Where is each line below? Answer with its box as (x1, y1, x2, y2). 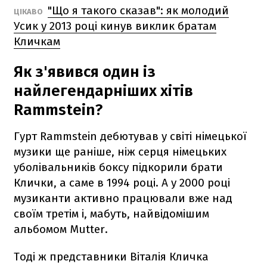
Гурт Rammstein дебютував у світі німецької (14, 129, 247, 143)
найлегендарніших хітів (14, 81, 193, 100)
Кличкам (14, 34, 60, 48)
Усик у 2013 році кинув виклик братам (14, 18, 216, 33)
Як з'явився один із (14, 62, 156, 81)
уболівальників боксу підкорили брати (14, 160, 223, 174)
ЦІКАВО (14, 7, 45, 16)
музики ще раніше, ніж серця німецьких (14, 144, 226, 159)
